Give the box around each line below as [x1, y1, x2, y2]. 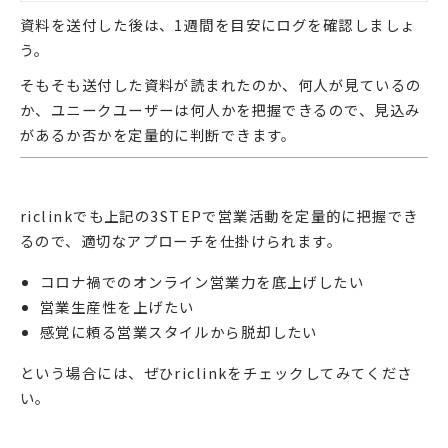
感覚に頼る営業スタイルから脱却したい [40, 321, 318, 343]
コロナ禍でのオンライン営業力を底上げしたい [40, 271, 365, 293]
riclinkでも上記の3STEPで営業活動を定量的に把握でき [20, 205, 419, 227]
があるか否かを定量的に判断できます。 [20, 124, 297, 146]
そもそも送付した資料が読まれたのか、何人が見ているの [20, 74, 422, 96]
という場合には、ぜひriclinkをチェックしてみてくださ [20, 362, 413, 384]
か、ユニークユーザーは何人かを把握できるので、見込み [20, 99, 421, 121]
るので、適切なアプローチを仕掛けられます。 [20, 230, 343, 252]
